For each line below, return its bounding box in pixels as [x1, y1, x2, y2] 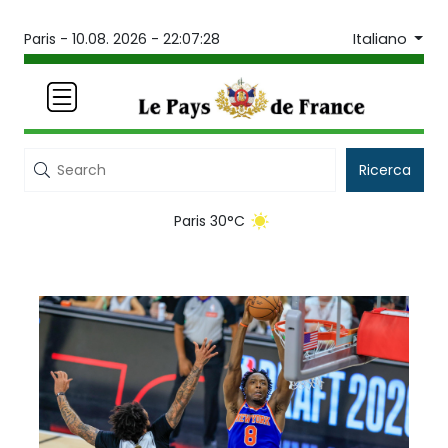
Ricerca [359, 160, 411, 181]
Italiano [352, 28, 411, 49]
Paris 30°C [173, 211, 245, 232]
